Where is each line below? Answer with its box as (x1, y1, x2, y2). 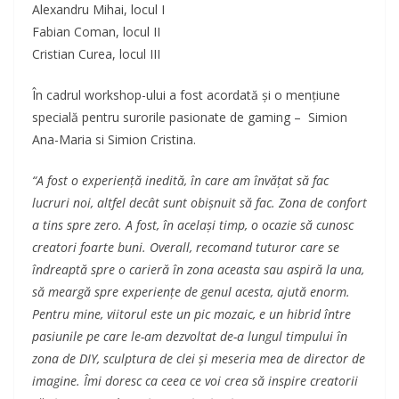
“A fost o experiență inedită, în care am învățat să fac (32, 172, 329, 190)
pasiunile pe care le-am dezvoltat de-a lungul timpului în (32, 328, 347, 346)
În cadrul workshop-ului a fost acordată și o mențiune (32, 86, 340, 104)
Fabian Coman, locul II (32, 23, 160, 41)
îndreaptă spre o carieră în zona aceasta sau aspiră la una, (32, 261, 364, 279)
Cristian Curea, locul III (32, 45, 160, 63)
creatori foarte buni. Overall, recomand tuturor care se (32, 239, 339, 256)
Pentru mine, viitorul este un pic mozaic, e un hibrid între (32, 305, 351, 323)
